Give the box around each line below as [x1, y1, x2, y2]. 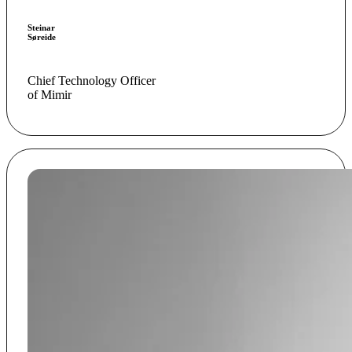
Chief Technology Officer [27, 73, 156, 87]
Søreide [27, 32, 56, 42]
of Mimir [27, 87, 71, 101]
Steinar [27, 23, 55, 32]
